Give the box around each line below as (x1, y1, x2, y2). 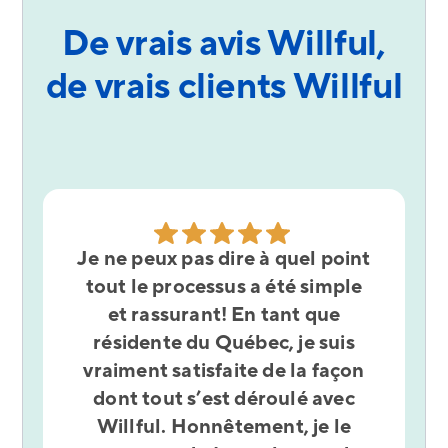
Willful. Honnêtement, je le (96, 414, 352, 440)
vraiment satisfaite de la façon (83, 358, 365, 384)
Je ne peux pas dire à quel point (77, 246, 371, 272)
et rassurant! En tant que (107, 302, 341, 328)
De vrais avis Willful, (62, 21, 386, 67)
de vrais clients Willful (45, 64, 403, 110)
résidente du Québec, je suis (93, 330, 355, 356)
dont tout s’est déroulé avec (93, 386, 355, 412)
